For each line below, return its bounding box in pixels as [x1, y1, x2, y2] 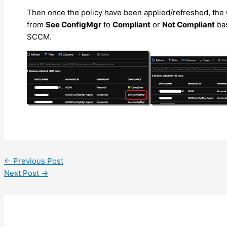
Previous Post [11, 156, 63, 166]
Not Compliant [162, 19, 215, 29]
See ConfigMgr [46, 19, 101, 29]
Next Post [4, 168, 41, 178]
